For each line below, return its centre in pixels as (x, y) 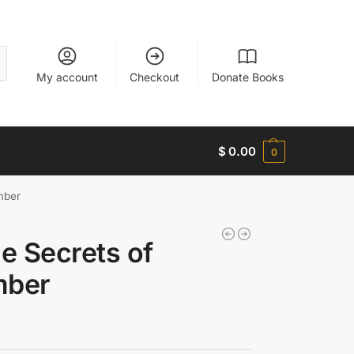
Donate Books (247, 77)
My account (67, 77)
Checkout (155, 77)
